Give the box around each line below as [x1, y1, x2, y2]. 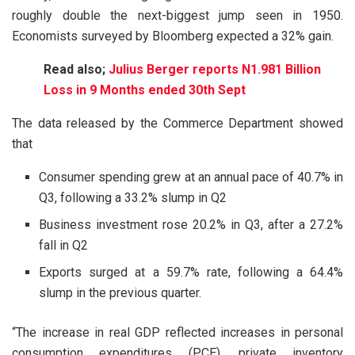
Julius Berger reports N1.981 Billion [109, 61, 321, 77]
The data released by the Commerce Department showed [12, 115, 343, 131]
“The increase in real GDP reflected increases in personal [12, 324, 343, 340]
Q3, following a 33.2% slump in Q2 [39, 189, 227, 205]
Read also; [44, 61, 109, 77]
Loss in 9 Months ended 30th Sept [44, 82, 246, 97]
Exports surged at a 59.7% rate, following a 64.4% [39, 264, 343, 280]
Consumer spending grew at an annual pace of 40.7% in [39, 169, 343, 185]
